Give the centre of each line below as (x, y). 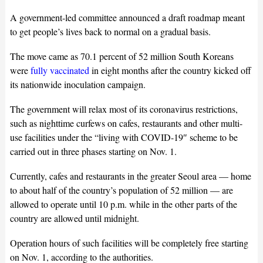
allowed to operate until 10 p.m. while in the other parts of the (123, 204)
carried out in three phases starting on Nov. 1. (93, 151)
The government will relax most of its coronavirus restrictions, (124, 109)
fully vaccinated (60, 70)
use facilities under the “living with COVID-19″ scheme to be (124, 137)
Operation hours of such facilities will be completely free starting (129, 242)
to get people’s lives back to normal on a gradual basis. (110, 31)
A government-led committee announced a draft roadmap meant (127, 17)
